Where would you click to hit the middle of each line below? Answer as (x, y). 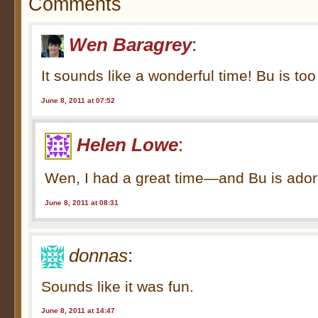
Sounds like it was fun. (118, 286)
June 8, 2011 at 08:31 (82, 202)
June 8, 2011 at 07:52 (78, 100)
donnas (99, 255)
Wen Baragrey (131, 44)
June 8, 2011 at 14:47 (78, 311)
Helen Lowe (128, 144)
